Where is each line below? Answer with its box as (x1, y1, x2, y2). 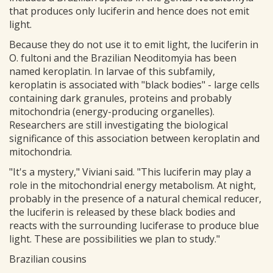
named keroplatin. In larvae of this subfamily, (9, 65, 215, 79)
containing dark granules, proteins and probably (9, 91, 232, 105)
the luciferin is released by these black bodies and (9, 205, 235, 219)
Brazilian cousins (9, 252, 87, 266)
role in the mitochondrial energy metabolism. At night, (9, 179, 256, 193)
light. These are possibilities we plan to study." (9, 232, 220, 246)
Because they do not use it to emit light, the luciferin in (9, 38, 258, 52)
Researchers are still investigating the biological (9, 118, 228, 132)
